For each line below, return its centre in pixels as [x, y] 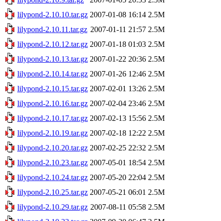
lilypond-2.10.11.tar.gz [52, 29]
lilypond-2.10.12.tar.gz [53, 44]
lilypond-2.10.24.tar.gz [53, 177]
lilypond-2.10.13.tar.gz [53, 59]
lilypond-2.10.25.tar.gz [53, 192]
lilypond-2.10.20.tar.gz [53, 147]
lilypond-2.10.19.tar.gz [53, 133]
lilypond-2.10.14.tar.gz [53, 74]
